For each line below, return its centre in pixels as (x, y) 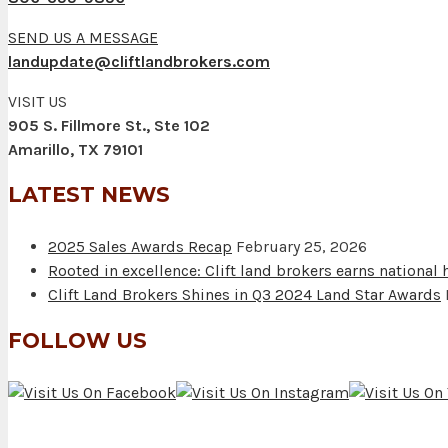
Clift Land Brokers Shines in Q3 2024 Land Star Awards (244, 295)
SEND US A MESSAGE (83, 37)
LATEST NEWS (89, 195)
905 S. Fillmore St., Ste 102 (109, 125)
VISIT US (37, 101)
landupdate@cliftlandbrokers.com (139, 61)
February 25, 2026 (301, 247)
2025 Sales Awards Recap (140, 247)
